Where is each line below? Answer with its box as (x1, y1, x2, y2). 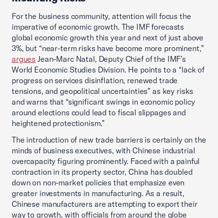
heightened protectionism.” (12, 118, 107, 128)
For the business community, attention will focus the (12, 11, 191, 21)
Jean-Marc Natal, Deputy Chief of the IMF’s (36, 54, 186, 64)
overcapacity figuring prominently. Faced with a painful (12, 156, 200, 166)
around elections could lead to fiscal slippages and (12, 108, 186, 117)
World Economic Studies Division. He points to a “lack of (12, 65, 204, 74)
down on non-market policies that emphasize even (12, 178, 185, 187)
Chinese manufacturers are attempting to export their (12, 199, 198, 209)
